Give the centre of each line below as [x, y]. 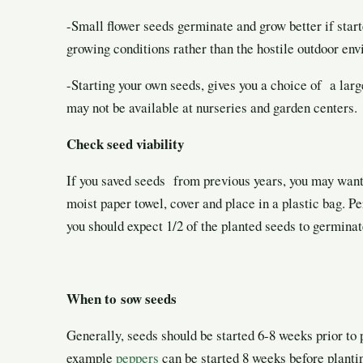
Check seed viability [125, 144]
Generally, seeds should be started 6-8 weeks [190, 335]
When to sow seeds [122, 299]
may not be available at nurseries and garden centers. [212, 108]
